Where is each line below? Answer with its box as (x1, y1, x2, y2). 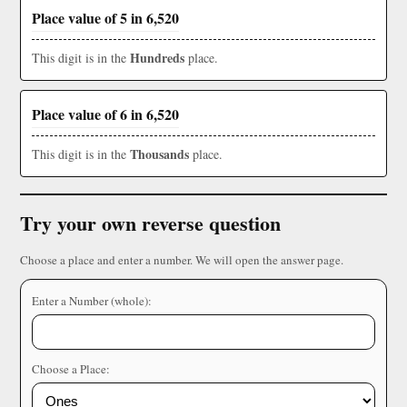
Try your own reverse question (20, 208, 281, 239)
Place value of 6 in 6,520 (32, 104, 179, 125)
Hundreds (130, 48, 184, 68)
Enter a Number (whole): (32, 293, 152, 310)
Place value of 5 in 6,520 (32, 7, 179, 29)
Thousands (130, 144, 189, 164)
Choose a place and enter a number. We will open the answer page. (20, 252, 343, 269)
